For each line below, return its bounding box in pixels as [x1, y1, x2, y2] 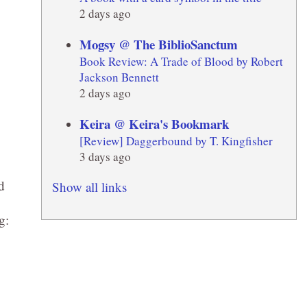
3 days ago [79, 148, 131, 164]
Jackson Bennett [79, 69, 159, 85]
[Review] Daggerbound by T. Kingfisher [79, 132, 273, 149]
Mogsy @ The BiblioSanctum [79, 34, 238, 53]
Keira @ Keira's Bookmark [79, 114, 229, 133]
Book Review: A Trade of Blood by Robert [79, 53, 283, 69]
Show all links [51, 177, 127, 195]
